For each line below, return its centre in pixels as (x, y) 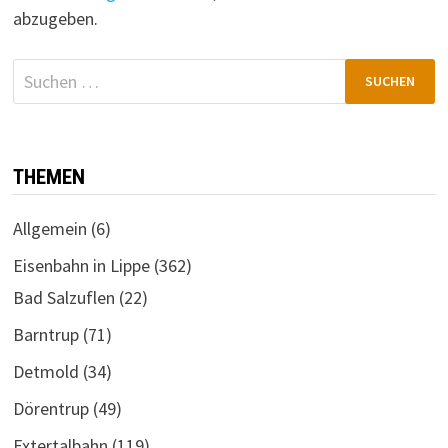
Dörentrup (50, 408)
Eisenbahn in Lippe (81, 265)
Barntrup (45, 334)
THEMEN (48, 176)
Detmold (45, 371)
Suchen (38, 71)
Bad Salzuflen (63, 297)
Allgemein (49, 228)
